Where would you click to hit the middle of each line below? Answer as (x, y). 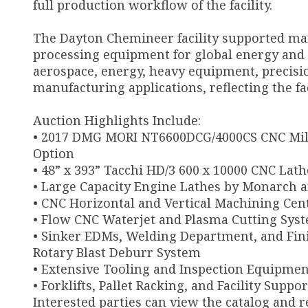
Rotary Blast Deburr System (117, 252)
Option (54, 153)
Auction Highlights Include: (117, 120)
